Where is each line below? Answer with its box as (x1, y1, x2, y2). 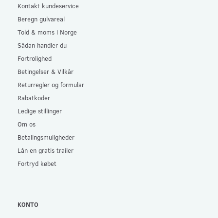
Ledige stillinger (18, 106, 62, 115)
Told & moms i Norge (18, 27, 77, 36)
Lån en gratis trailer (18, 145, 73, 154)
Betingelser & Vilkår (18, 67, 73, 75)
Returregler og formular (18, 80, 84, 89)
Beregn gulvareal (18, 14, 65, 23)
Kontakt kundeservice (18, 1, 79, 10)
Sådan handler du (18, 40, 67, 49)
